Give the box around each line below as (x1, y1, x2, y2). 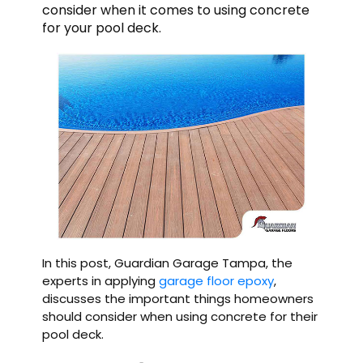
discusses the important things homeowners (42, 290, 314, 308)
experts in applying (42, 272, 160, 290)
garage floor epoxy (159, 272, 275, 290)
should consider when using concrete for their (42, 308, 318, 326)
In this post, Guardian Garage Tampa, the (42, 254, 293, 272)
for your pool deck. (42, 18, 162, 37)
